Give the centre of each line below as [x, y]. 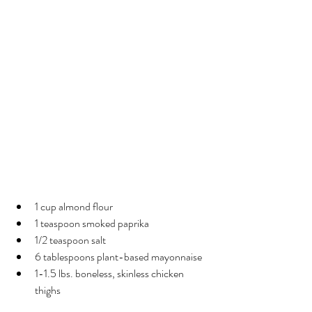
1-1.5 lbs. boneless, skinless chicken [110, 273]
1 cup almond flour [74, 206]
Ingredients [48, 173]
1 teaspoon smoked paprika [92, 223]
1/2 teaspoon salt [70, 240]
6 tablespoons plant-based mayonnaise [118, 256]
